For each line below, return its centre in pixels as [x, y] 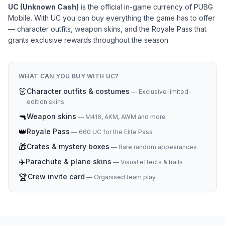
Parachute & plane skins [69, 161]
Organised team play [125, 177]
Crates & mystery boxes [68, 146]
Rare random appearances [158, 147]
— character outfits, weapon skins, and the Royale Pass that [107, 29]
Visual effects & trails [152, 162]
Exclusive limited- [165, 92]
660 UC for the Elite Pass [116, 132]
